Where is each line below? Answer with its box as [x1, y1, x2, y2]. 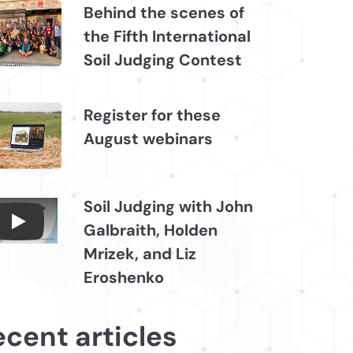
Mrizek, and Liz [84, 243, 196, 265]
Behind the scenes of [84, 2, 244, 24]
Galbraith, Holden [84, 220, 217, 241]
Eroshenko [84, 267, 164, 288]
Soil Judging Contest [84, 50, 242, 71]
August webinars [84, 128, 213, 150]
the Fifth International [84, 26, 251, 47]
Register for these [84, 105, 221, 126]
